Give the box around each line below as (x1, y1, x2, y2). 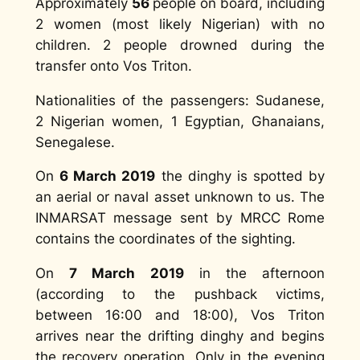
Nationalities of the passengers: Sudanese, (35, 92, 325, 108)
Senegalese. (35, 133, 115, 150)
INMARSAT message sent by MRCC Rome (35, 210, 325, 227)
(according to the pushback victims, (35, 286, 325, 303)
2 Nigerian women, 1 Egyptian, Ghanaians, (35, 112, 325, 129)
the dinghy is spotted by (155, 168, 325, 185)
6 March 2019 (59, 168, 156, 185)
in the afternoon (183, 265, 325, 282)
